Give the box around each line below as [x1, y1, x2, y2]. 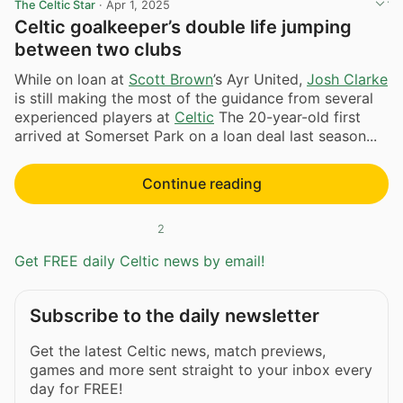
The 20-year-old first [214, 108, 361, 127]
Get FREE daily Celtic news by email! [14, 252, 264, 271]
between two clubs [14, 38, 182, 60]
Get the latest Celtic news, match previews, [30, 342, 326, 361]
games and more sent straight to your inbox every [30, 361, 372, 380]
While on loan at [14, 70, 129, 89]
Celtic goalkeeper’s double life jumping [14, 15, 352, 38]
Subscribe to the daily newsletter [30, 305, 319, 327]
